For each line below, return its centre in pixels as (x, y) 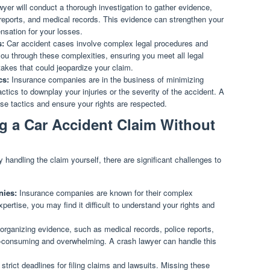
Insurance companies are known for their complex (105, 193)
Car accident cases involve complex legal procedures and (106, 43)
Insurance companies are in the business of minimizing (106, 79)
